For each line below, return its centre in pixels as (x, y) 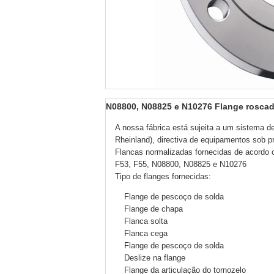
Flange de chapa (154, 209)
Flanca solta (146, 221)
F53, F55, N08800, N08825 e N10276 (181, 164)
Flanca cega (146, 233)
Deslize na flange (155, 258)
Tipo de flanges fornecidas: (163, 176)
